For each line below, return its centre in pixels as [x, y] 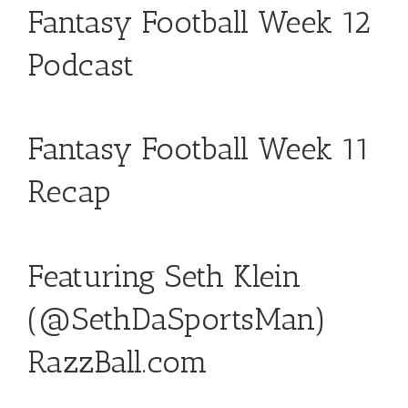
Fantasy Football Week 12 [199, 22]
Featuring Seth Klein [164, 276]
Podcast [81, 65]
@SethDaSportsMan [176, 319]
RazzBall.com [117, 362]
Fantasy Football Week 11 [199, 149]
